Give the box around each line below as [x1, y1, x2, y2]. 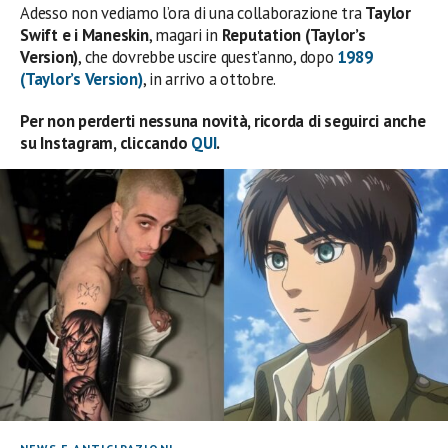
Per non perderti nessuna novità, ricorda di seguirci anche [20, 110, 426, 132]
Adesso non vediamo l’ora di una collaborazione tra [20, 2, 366, 24]
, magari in [148, 24, 222, 46]
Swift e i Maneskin [20, 24, 149, 46]
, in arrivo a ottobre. [142, 68, 277, 90]
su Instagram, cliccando [20, 132, 192, 154]
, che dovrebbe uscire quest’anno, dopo [78, 46, 338, 68]
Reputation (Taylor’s [221, 24, 366, 46]
